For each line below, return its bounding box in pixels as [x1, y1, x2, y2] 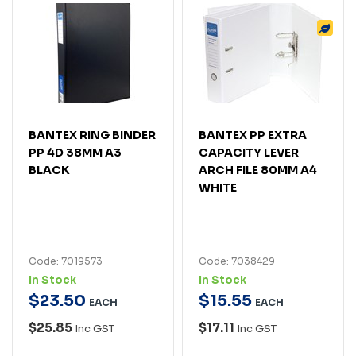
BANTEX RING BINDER [29, 127, 156, 142]
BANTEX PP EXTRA [199, 127, 307, 142]
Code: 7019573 [29, 254, 103, 267]
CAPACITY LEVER [199, 145, 299, 160]
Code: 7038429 [199, 254, 275, 267]
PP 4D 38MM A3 [29, 145, 122, 160]
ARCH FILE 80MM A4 [199, 162, 317, 177]
